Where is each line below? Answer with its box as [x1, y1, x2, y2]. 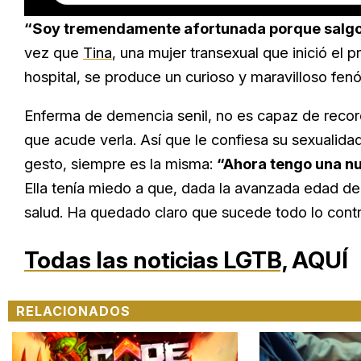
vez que [24, 44, 83, 61]
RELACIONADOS [16, 303, 131, 319]
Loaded [199, 2, 229, 11]
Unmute [121, 3, 150, 12]
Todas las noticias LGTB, [24, 246, 287, 274]
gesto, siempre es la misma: [24, 155, 217, 172]
